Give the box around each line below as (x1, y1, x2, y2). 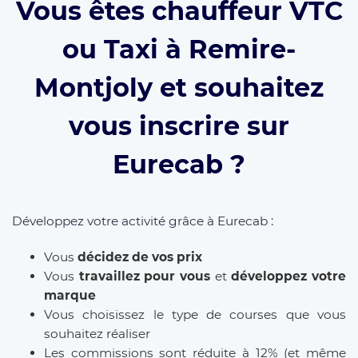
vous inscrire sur (69, 109, 289, 141)
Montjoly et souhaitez (34, 71, 324, 103)
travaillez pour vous (78, 268, 211, 284)
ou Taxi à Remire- (62, 33, 296, 65)
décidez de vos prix (78, 249, 202, 265)
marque (44, 288, 96, 304)
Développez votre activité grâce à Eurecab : (12, 213, 273, 229)
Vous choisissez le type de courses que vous (44, 307, 346, 323)
